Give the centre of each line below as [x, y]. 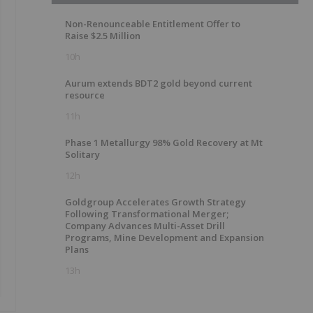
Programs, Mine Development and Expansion [165, 238]
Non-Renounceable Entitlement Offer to [153, 24]
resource [85, 95]
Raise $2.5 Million [103, 36]
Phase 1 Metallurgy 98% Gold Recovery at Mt [164, 143]
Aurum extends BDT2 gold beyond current [159, 83]
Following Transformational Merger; [147, 214]
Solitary [82, 154]
